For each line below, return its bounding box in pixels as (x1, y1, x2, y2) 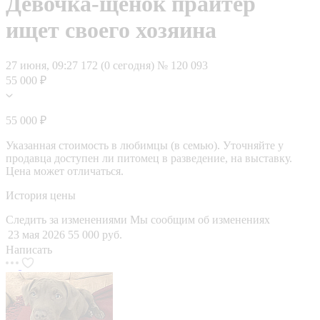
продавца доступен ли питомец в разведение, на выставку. (6, 151, 292, 164)
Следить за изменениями (6, 213, 130, 226)
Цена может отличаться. (6, 164, 124, 177)
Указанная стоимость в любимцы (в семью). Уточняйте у (6, 139, 284, 151)
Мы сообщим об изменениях (130, 213, 270, 226)
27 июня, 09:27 (6, 59, 78, 71)
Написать (6, 243, 52, 256)
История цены (6, 189, 76, 201)
